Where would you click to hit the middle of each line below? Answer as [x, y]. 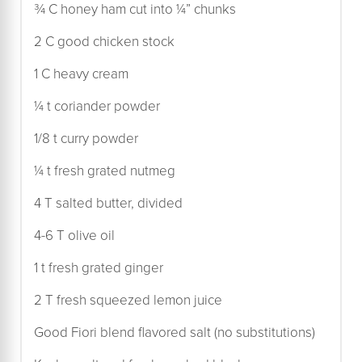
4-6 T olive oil [74, 235]
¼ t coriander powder [97, 106]
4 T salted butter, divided [108, 203]
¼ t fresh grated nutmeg [105, 170]
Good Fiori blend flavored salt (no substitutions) [175, 332]
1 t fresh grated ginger [99, 267]
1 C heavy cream [81, 74]
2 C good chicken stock [104, 41]
